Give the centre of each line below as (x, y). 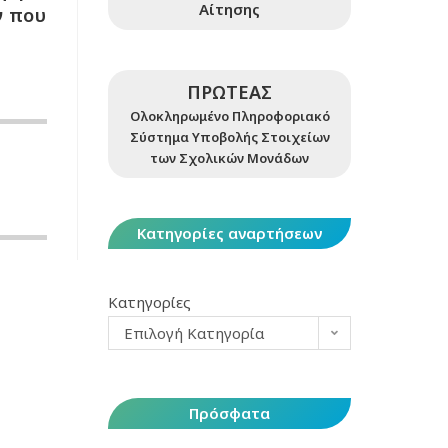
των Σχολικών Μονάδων (230, 158)
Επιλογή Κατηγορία (194, 333)
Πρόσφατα (230, 413)
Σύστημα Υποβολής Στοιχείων (229, 137)
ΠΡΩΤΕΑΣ (230, 92)
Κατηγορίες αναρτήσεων (230, 233)
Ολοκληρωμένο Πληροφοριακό (229, 116)
